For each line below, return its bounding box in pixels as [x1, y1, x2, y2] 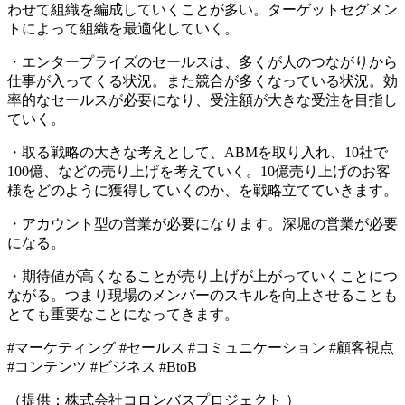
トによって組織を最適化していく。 [7, 20, 239, 36]
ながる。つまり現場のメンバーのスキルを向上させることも [7, 287, 398, 303]
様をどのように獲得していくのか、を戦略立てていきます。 [7, 182, 398, 198]
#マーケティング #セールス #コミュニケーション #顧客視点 [7, 339, 394, 355]
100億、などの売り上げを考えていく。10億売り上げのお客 [7, 163, 391, 179]
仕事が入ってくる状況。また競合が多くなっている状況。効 [7, 72, 398, 89]
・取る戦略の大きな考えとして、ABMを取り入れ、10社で [7, 144, 388, 160]
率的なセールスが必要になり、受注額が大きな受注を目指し [7, 91, 398, 108]
